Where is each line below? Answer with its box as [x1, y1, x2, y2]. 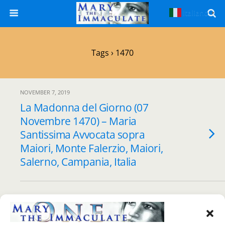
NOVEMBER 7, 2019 [20, 88, 70, 96]
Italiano [183, 8, 208, 18]
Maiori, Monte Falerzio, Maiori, [20, 141, 163, 155]
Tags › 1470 [91, 47, 134, 58]
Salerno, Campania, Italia [20, 155, 137, 169]
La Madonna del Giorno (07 [20, 100, 149, 115]
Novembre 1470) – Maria [20, 114, 137, 128]
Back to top [98, 206, 133, 215]
